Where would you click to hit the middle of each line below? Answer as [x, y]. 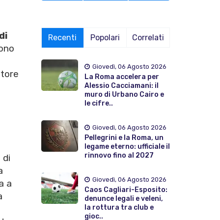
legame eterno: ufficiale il [127, 146]
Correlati [148, 37]
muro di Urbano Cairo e [124, 94]
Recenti [63, 37]
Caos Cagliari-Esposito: [126, 190]
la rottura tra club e [119, 207]
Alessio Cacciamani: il [121, 85]
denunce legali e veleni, [124, 198]
